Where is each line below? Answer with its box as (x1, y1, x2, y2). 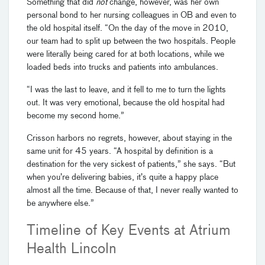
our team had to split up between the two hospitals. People (27, 37, 235, 46)
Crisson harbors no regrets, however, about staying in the (27, 134, 232, 143)
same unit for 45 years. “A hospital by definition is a (27, 147, 213, 156)
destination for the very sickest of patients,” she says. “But (27, 160, 235, 169)
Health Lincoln (27, 241, 121, 256)
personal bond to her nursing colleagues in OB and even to (27, 11, 237, 20)
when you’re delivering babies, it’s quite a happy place (27, 173, 218, 182)
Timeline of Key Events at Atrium (27, 223, 231, 238)
